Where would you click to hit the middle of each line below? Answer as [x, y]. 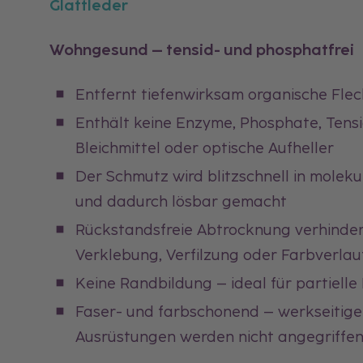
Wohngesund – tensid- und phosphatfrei [202, 49]
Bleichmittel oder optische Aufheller [205, 147]
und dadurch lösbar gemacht [181, 201]
